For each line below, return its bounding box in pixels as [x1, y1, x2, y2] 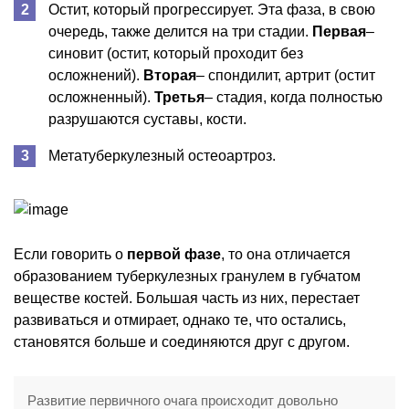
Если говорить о [14, 246, 127, 262]
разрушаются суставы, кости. [48, 110, 246, 127]
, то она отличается [221, 246, 351, 262]
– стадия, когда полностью [204, 89, 383, 105]
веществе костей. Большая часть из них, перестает [14, 289, 360, 306]
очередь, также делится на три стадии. [48, 23, 312, 39]
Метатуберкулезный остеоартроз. [48, 147, 276, 163]
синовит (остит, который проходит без [48, 45, 303, 61]
